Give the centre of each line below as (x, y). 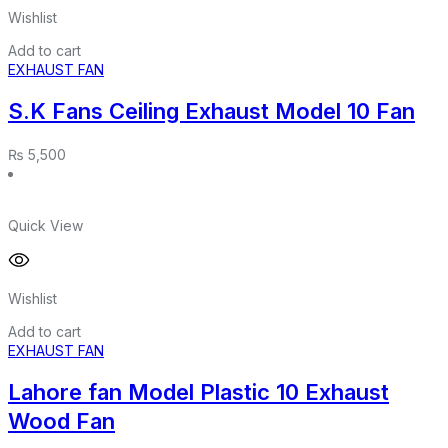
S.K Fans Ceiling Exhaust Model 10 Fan (211, 111)
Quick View (45, 225)
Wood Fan (61, 420)
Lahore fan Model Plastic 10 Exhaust (198, 391)
